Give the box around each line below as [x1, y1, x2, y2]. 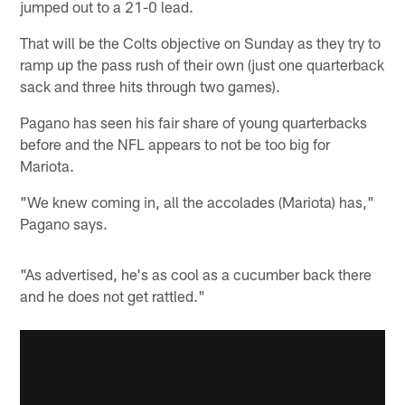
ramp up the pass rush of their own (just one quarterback [20, 55, 385, 74]
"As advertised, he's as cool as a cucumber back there [20, 265, 372, 284]
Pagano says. [20, 214, 108, 233]
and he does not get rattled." [20, 287, 206, 306]
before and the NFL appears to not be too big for [20, 135, 331, 154]
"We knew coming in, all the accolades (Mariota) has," [20, 193, 375, 212]
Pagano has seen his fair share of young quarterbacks [20, 113, 368, 132]
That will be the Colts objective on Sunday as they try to [20, 33, 381, 52]
